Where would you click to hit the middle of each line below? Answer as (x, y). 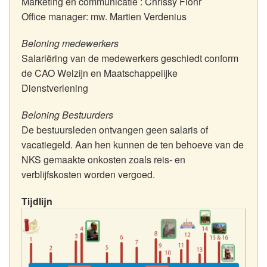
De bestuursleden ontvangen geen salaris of (115, 130)
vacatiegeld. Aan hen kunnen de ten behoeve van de (133, 145)
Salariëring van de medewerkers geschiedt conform (130, 58)
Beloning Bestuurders (67, 115)
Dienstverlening (55, 88)
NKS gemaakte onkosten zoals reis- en (103, 159)
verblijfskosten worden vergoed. (88, 174)
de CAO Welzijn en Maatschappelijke (100, 73)
